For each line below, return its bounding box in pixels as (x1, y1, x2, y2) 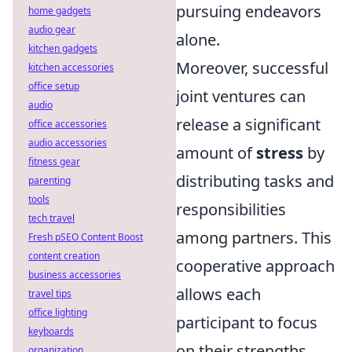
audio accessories (28, 136, 107, 149)
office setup (28, 79, 79, 93)
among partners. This (176, 227, 332, 248)
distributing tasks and (176, 170, 334, 192)
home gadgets (28, 4, 91, 17)
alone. (176, 29, 220, 50)
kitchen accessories (28, 60, 114, 74)
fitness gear (28, 155, 80, 168)
